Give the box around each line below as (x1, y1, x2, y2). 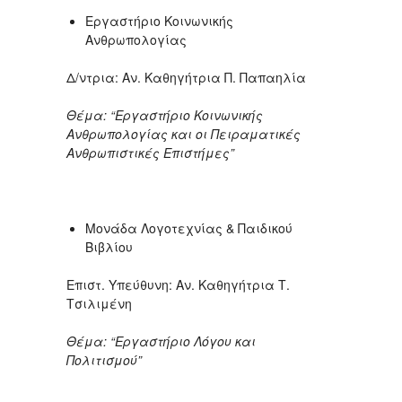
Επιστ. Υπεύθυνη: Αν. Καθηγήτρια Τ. (66, 275, 290, 293)
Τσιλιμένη (66, 293, 132, 312)
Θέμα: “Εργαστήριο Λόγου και (66, 331, 256, 350)
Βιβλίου (85, 237, 136, 256)
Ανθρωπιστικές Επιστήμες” (66, 143, 234, 162)
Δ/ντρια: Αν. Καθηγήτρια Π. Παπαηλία (66, 67, 310, 86)
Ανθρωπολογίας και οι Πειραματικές (66, 124, 301, 143)
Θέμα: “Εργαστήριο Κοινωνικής (66, 105, 263, 124)
